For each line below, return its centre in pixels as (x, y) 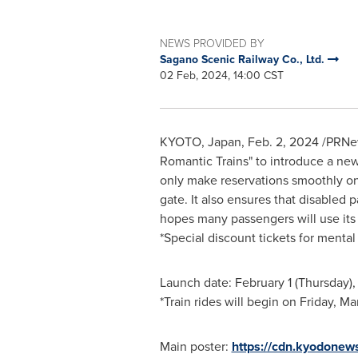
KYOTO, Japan (200, 142)
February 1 (263, 282)
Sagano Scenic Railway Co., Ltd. (243, 59)
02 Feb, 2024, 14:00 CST (221, 76)
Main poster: (195, 346)
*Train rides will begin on (229, 302)
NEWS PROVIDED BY (212, 43)
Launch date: (197, 282)
